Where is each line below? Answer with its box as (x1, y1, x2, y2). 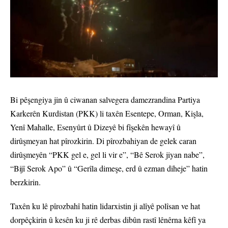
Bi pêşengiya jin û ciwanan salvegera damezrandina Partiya (10, 94, 200, 105)
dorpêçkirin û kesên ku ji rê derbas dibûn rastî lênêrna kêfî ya (10, 214, 206, 225)
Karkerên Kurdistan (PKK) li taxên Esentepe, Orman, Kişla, (10, 108, 204, 119)
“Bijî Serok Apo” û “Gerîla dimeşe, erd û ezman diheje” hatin (10, 163, 208, 174)
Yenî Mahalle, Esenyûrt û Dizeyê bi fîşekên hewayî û (10, 122, 181, 133)
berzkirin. (10, 177, 41, 188)
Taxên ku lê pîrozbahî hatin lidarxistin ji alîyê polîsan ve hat (10, 201, 200, 212)
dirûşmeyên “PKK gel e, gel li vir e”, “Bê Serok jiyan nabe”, (10, 149, 205, 160)
